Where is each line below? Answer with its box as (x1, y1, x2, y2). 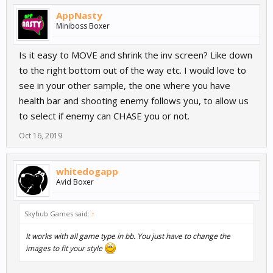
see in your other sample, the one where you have (19, 79, 230, 92)
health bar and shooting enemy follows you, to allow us (19, 94, 249, 107)
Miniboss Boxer (56, 21, 110, 32)
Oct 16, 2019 (19, 130, 62, 141)
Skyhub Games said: (24, 209, 91, 219)
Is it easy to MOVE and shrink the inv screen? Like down (19, 49, 252, 62)
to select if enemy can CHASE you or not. (19, 110, 190, 122)
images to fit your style (26, 243, 104, 254)
